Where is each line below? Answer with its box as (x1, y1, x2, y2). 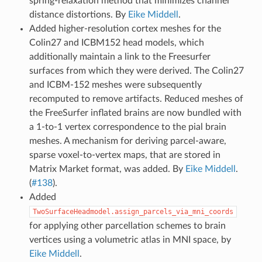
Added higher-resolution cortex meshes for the (29, 23, 221, 33)
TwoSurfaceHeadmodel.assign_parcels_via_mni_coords (32, 207, 233, 216)
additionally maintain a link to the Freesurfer (29, 51, 211, 61)
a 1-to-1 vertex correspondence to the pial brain (29, 122, 226, 132)
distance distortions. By (29, 9, 128, 19)
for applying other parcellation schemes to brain (29, 220, 226, 230)
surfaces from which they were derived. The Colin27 (29, 65, 244, 75)
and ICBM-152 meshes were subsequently (29, 80, 202, 89)
